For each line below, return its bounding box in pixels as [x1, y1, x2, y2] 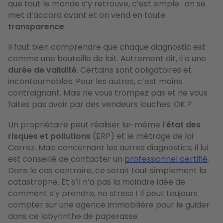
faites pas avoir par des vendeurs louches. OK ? [8, 98, 192, 110]
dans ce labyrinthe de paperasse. [8, 210, 139, 222]
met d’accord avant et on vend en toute [8, 9, 166, 21]
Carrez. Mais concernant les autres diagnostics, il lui [8, 141, 208, 153]
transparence [8, 20, 64, 32]
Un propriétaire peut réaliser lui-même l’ [8, 118, 166, 130]
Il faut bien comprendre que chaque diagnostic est [8, 41, 206, 53]
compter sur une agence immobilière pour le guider [8, 199, 210, 211]
